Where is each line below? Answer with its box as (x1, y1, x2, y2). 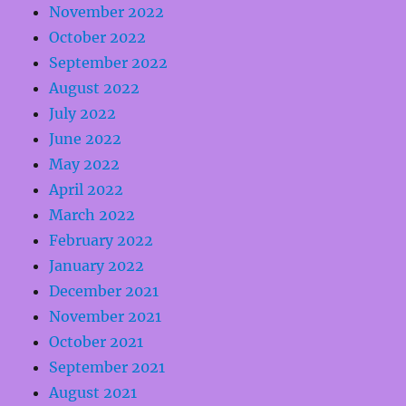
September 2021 (49, 357, 166, 376)
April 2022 (49, 179, 124, 198)
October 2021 (49, 332, 144, 351)
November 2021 (49, 306, 162, 325)
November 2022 (49, 2, 165, 21)
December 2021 (49, 281, 159, 300)
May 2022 (49, 154, 121, 173)
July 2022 (49, 103, 117, 122)
